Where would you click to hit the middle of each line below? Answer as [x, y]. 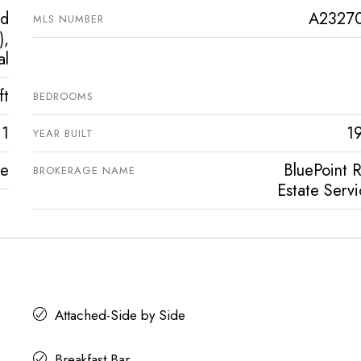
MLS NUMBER [68, 19]
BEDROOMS [63, 96]
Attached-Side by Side [120, 315]
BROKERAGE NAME [84, 170]
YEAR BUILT [63, 133]
